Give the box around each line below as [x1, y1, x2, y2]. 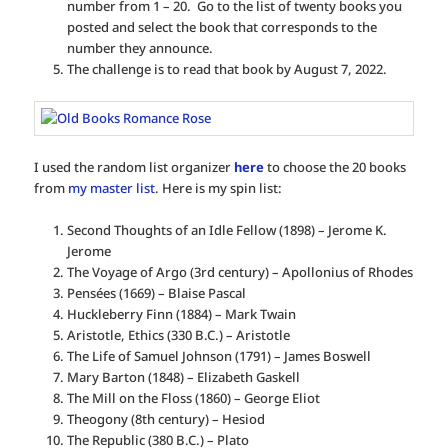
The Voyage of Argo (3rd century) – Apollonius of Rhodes [66, 262, 413, 281]
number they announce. [66, 38, 213, 57]
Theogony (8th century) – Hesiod [66, 409, 265, 428]
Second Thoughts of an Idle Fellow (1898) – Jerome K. [66, 220, 387, 239]
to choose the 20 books [264, 157, 407, 176]
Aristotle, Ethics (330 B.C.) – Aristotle [66, 325, 290, 344]
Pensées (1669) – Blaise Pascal [66, 283, 246, 302]
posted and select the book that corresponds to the [66, 17, 377, 36]
